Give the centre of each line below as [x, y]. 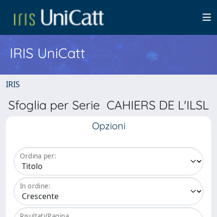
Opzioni [108, 126]
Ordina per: [38, 156]
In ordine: [35, 186]
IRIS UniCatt [47, 53]
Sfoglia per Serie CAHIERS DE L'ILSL [108, 105]
